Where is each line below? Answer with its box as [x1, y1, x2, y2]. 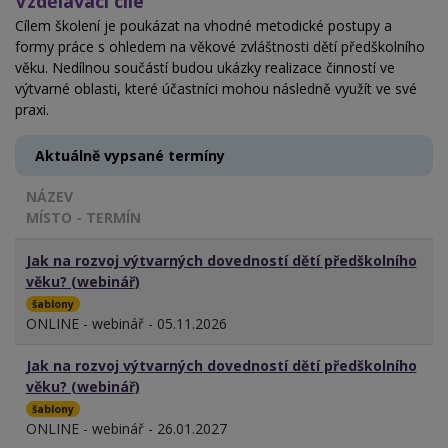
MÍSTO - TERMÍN [25, 208, 141, 228]
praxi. [15, 100, 49, 120]
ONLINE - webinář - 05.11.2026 [25, 314, 227, 334]
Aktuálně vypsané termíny [35, 146, 225, 166]
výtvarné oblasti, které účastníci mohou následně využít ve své [15, 79, 417, 99]
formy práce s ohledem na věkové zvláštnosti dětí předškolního [15, 37, 425, 57]
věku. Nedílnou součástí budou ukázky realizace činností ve [15, 58, 395, 78]
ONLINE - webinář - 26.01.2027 [25, 419, 227, 439]
